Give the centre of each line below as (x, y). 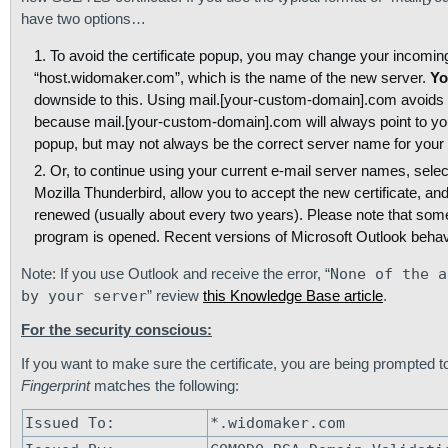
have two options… (83, 18)
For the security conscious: (116, 329)
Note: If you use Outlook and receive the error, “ (175, 273)
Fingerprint (55, 385)
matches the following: (164, 385)
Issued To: (70, 423)
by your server (84, 296)
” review (175, 295)
